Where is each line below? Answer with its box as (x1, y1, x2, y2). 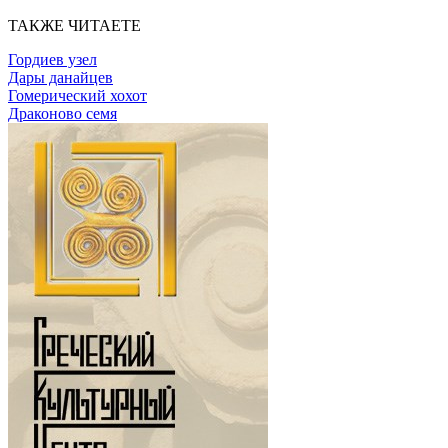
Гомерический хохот (8, 86, 147, 104)
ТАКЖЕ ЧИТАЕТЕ (8, 16, 141, 34)
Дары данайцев (8, 68, 113, 86)
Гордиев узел (8, 50, 97, 68)
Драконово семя (8, 104, 117, 122)
